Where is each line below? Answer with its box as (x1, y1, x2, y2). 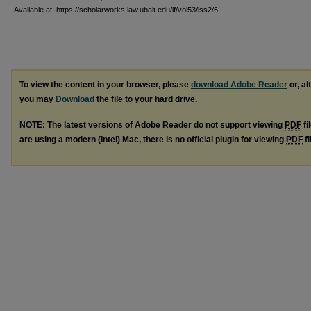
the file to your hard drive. (94, 94, 197, 104)
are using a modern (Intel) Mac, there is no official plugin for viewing (19, 134, 286, 144)
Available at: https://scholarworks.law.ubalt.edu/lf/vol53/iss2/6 (14, 5, 218, 14)
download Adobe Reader (191, 79, 287, 90)
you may (19, 94, 56, 104)
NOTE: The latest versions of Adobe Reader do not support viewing (19, 119, 285, 130)
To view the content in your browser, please (19, 79, 191, 90)
